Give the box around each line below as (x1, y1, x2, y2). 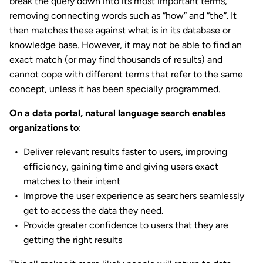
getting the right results (23, 234, 122, 246)
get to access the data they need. (23, 205, 163, 217)
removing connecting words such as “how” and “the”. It (9, 10, 237, 22)
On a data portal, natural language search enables (9, 107, 225, 119)
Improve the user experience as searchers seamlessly (23, 190, 244, 202)
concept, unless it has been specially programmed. (9, 83, 220, 95)
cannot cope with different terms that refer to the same (9, 69, 243, 80)
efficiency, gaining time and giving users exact (23, 161, 218, 173)
